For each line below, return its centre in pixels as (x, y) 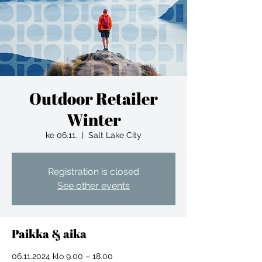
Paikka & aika (49, 234)
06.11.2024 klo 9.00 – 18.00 (62, 256)
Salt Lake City (115, 135)
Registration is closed (94, 172)
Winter (94, 119)
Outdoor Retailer (94, 98)
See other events (94, 186)
